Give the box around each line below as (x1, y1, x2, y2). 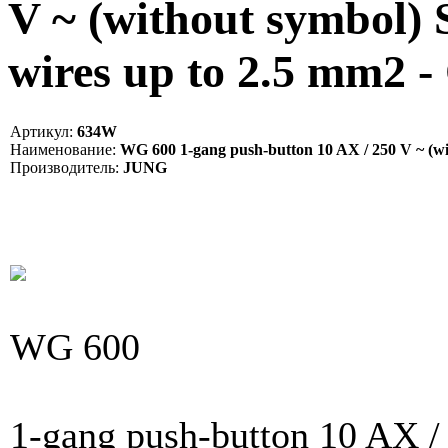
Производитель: (10, 158, 119, 176)
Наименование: (10, 140, 116, 158)
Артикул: (10, 122, 73, 140)
